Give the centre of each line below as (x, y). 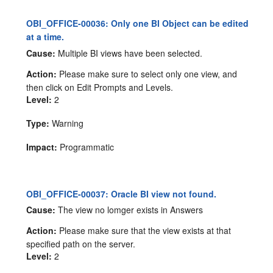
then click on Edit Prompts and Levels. (100, 87)
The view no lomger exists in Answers (129, 210)
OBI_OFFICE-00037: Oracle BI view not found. (122, 193)
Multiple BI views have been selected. (129, 53)
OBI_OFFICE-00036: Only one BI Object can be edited (138, 23)
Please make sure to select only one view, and (147, 73)
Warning (67, 123)
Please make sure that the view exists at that (144, 231)
